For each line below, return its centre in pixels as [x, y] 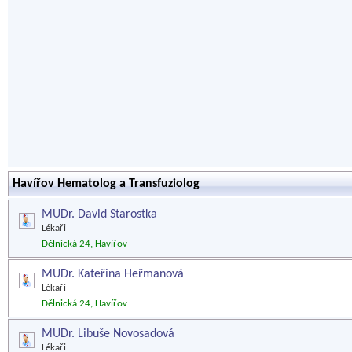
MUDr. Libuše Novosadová [108, 334]
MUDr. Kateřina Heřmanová [113, 274]
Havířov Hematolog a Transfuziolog [106, 184]
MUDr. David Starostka [99, 214]
